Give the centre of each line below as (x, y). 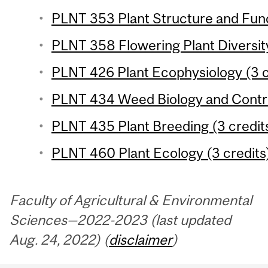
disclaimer (141, 239)
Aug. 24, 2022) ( (60, 239)
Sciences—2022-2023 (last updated (121, 220)
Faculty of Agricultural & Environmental (131, 200)
